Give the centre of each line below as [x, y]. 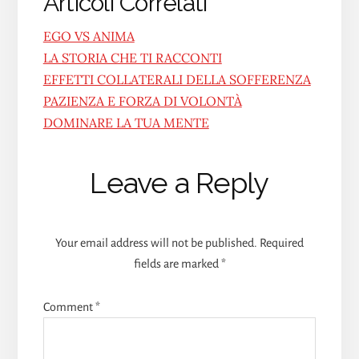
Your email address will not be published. [156, 242]
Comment [69, 307]
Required [282, 242]
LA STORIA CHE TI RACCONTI [132, 57]
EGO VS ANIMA [89, 36]
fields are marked [177, 263]
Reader [87, 163]
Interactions [116, 198]
